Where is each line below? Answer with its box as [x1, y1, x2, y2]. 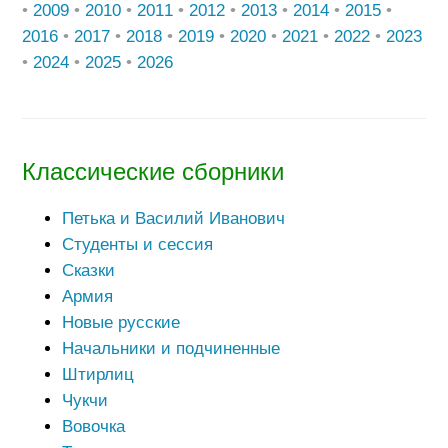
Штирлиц [61, 365, 134, 385]
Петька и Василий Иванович [61, 209, 285, 229]
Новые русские [61, 313, 180, 333]
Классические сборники [21, 159, 284, 186]
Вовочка [61, 417, 125, 437]
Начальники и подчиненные [61, 339, 280, 359]
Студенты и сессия [61, 235, 213, 255]
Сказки [61, 261, 115, 281]
